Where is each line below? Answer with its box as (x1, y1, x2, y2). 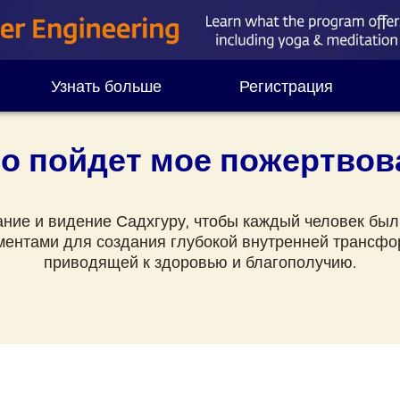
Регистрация (239, 74, 334, 96)
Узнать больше (50, 74, 162, 96)
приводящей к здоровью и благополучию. (44, 250, 356, 272)
